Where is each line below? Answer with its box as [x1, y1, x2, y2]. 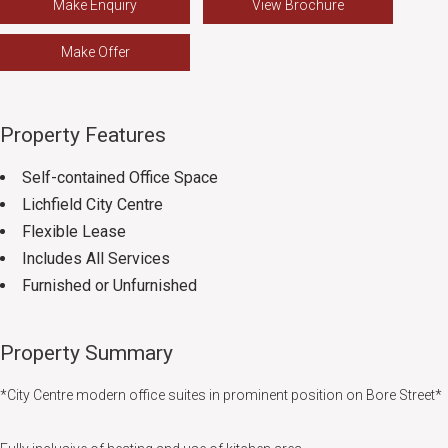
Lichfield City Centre [22, 194, 163, 214]
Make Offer [60, 43, 130, 60]
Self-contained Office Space [22, 167, 218, 187]
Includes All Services [22, 248, 170, 268]
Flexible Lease [22, 221, 126, 241]
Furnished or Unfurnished [22, 275, 197, 295]
